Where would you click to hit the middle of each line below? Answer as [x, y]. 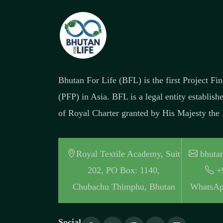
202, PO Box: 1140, [124, 170]
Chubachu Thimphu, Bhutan [124, 187]
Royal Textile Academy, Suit [128, 154]
